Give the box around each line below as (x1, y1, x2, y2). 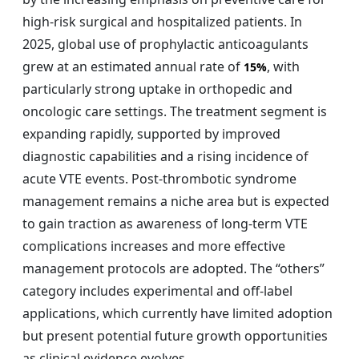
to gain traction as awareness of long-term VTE (22, 214, 308, 232)
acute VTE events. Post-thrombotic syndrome (22, 169, 296, 188)
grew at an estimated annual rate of (22, 57, 244, 75)
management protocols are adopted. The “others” (22, 259, 325, 277)
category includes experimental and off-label (22, 281, 292, 300)
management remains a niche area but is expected (22, 192, 329, 210)
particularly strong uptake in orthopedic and (22, 79, 292, 98)
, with (267, 57, 300, 75)
